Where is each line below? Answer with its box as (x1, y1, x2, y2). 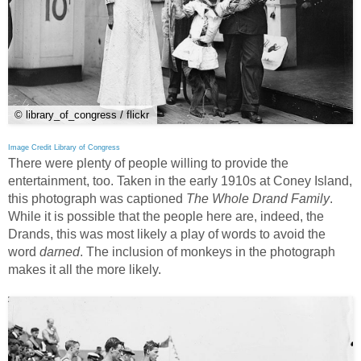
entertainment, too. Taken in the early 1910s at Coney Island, (8, 174, 352, 189)
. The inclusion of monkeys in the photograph (80, 245, 335, 259)
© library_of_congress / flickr (15, 109, 149, 122)
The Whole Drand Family (186, 192, 330, 206)
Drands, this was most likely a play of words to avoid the (8, 227, 326, 242)
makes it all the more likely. (8, 263, 161, 277)
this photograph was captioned (8, 192, 186, 206)
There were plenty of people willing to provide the (8, 156, 288, 171)
